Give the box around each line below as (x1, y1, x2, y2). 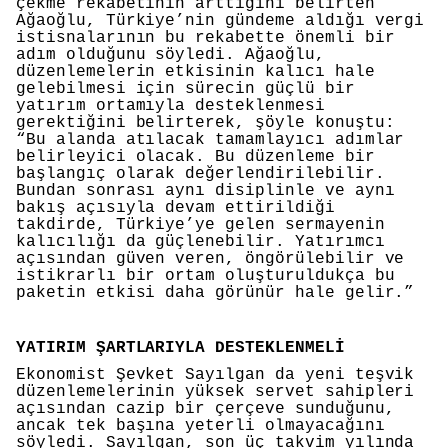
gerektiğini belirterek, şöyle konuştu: (16, 114, 395, 133)
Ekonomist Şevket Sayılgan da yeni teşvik (16, 366, 415, 385)
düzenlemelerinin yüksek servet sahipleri (16, 383, 415, 402)
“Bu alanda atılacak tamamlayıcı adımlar (16, 131, 405, 150)
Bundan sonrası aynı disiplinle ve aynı (16, 182, 395, 201)
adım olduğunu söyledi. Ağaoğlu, (16, 46, 325, 65)
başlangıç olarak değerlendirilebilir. (16, 165, 385, 184)
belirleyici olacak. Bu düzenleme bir (16, 148, 375, 167)
